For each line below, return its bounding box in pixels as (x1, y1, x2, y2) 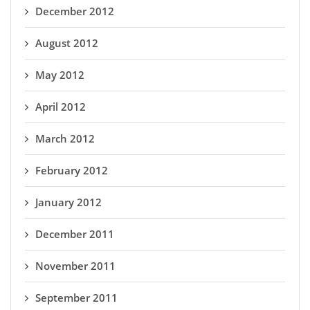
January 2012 (35, 195, 102, 209)
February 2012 (35, 163, 108, 177)
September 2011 (35, 291, 118, 304)
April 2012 (35, 100, 86, 113)
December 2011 (35, 227, 114, 241)
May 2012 (35, 68, 84, 82)
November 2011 (35, 259, 116, 273)
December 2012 (35, 4, 114, 18)
